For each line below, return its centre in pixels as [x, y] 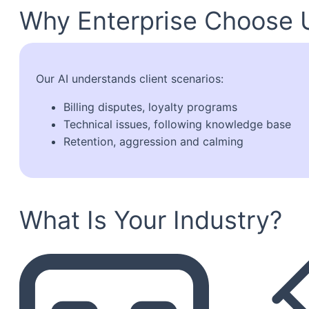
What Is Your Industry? [151, 220]
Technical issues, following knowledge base [177, 124]
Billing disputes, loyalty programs [150, 107]
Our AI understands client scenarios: [130, 78]
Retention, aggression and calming [153, 141]
